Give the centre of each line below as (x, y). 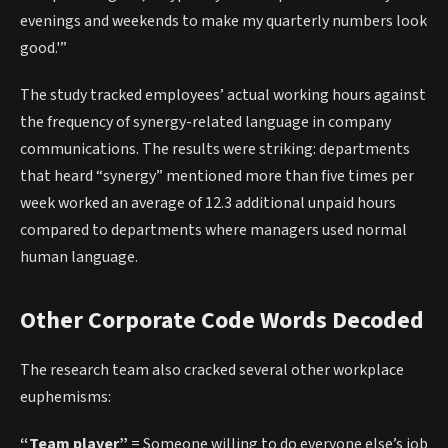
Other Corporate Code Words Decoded (222, 320)
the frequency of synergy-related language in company (205, 122)
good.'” (43, 47)
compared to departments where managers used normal (213, 230)
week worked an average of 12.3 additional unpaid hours (208, 203)
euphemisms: (65, 396)
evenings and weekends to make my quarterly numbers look (223, 20)
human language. (79, 257)
